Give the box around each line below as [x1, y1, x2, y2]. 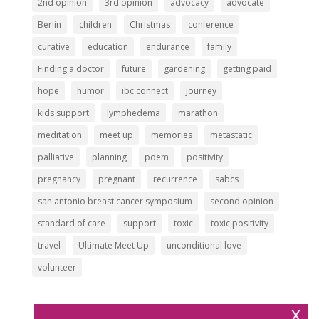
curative [37, 40, 70, 53]
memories [150, 128, 192, 141]
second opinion [209, 194, 273, 207]
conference [187, 18, 234, 31]
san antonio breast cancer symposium [37, 194, 192, 207]
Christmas [129, 18, 170, 31]
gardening [163, 62, 205, 75]
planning [91, 150, 127, 163]
